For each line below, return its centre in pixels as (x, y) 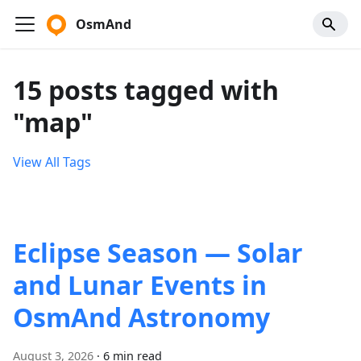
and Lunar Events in (140, 285)
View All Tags (52, 162)
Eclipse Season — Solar (158, 253)
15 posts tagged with (146, 90)
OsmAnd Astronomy (141, 317)
